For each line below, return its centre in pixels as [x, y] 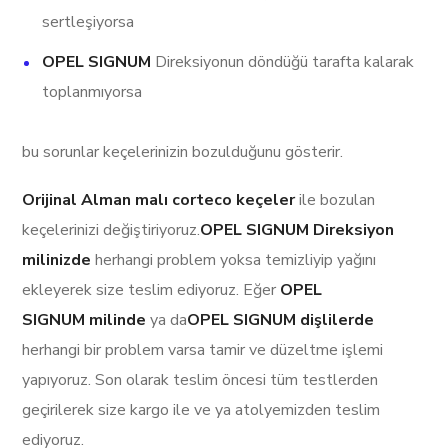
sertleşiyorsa [88, 22]
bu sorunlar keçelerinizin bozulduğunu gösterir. [183, 152]
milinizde [57, 260]
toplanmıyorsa [92, 92]
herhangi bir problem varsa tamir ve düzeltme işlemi [203, 350]
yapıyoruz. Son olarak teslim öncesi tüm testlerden [200, 380]
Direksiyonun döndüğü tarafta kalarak [285, 62]
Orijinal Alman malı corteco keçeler [161, 200]
